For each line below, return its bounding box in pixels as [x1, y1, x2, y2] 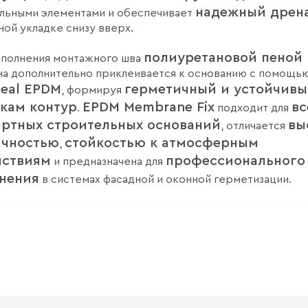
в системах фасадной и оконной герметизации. [39, 174, 291, 185]
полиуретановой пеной [144, 51, 302, 65]
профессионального [166, 154, 305, 168]
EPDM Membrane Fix [82, 100, 214, 114]
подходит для [214, 102, 291, 113]
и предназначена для [51, 156, 166, 167]
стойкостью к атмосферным [65, 136, 258, 150]
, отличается [221, 120, 288, 131]
